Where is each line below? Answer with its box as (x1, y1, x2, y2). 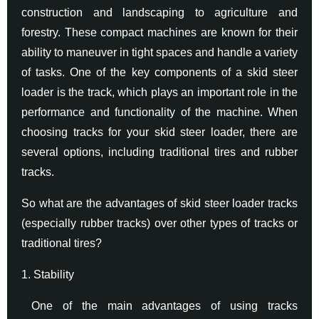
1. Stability (21, 268, 74, 281)
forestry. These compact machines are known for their (21, 26, 298, 38)
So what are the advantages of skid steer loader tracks (21, 197, 298, 209)
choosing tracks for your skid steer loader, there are (21, 125, 298, 138)
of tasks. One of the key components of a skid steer (21, 66, 298, 78)
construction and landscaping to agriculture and (21, 6, 298, 19)
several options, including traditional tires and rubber (21, 145, 298, 158)
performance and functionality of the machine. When (21, 105, 298, 118)
